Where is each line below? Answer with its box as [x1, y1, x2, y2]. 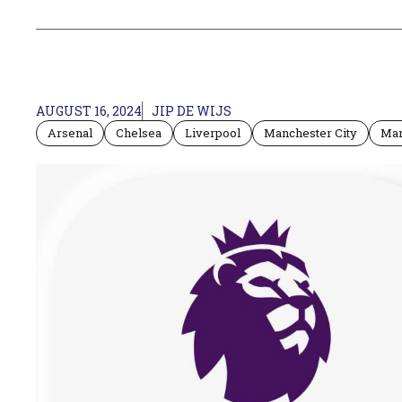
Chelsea [116, 124, 162, 141]
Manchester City [264, 124, 357, 141]
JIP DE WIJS [152, 101, 232, 119]
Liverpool [185, 124, 240, 141]
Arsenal [48, 124, 92, 141]
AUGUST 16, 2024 [36, 101, 142, 119]
